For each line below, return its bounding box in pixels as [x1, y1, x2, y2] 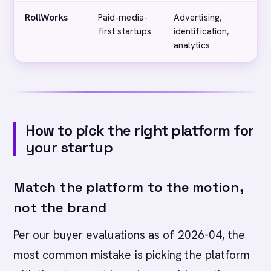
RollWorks [25, 11, 68, 24]
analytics [174, 39, 210, 51]
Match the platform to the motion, [13, 178, 243, 195]
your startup [25, 138, 113, 157]
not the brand [13, 199, 107, 216]
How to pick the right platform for [25, 121, 254, 140]
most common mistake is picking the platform [13, 247, 250, 263]
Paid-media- [98, 11, 148, 24]
